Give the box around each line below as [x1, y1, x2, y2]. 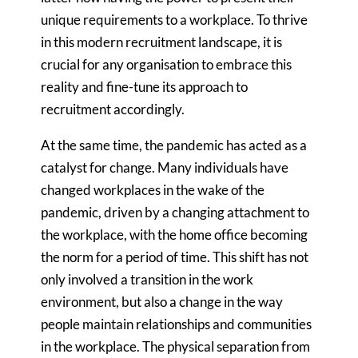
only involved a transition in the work [41, 271, 254, 288]
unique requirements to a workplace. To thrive [41, 11, 308, 28]
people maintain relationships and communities [41, 316, 312, 332]
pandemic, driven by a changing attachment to [41, 204, 310, 221]
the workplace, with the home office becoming [41, 226, 308, 243]
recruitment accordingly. [41, 101, 185, 117]
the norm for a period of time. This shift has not [41, 249, 309, 265]
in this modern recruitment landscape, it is [41, 34, 283, 50]
